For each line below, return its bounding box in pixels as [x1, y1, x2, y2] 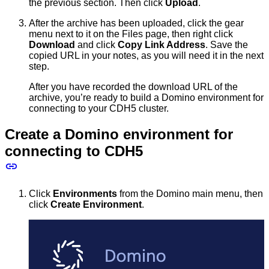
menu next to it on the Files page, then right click [29, 29, 233, 40]
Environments [53, 189, 117, 199]
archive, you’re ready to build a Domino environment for [29, 92, 264, 103]
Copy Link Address [118, 40, 205, 50]
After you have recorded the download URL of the [29, 82, 238, 92]
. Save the [205, 40, 248, 50]
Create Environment [50, 199, 142, 210]
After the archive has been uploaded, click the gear [29, 18, 244, 29]
